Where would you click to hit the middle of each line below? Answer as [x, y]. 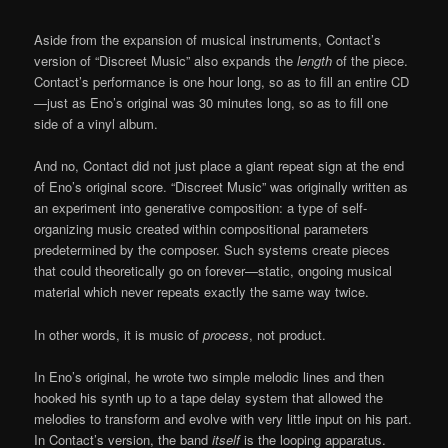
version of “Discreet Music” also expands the [166, 61]
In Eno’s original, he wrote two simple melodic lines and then [209, 376]
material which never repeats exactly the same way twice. [202, 292]
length [315, 61]
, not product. [288, 334]
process [226, 334]
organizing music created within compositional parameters [202, 229]
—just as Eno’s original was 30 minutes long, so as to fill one [211, 103]
